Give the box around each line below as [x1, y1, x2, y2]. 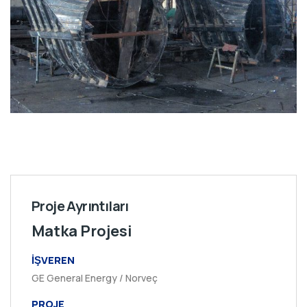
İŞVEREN [32, 253, 75, 267]
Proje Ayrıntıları [32, 197, 129, 215]
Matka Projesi [32, 221, 132, 241]
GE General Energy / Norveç [32, 271, 158, 284]
